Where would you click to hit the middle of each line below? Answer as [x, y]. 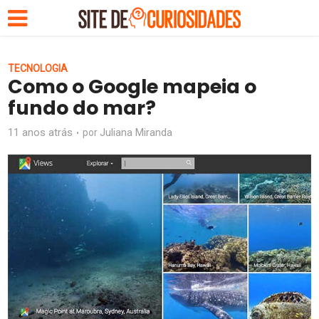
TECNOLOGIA [38, 68]
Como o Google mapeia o [132, 87]
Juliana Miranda [136, 132]
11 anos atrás [41, 132]
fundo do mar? [82, 108]
